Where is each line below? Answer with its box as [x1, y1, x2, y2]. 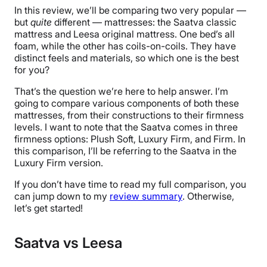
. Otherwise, [182, 190, 234, 203]
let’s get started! [14, 202, 83, 215]
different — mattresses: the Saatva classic [52, 16, 237, 29]
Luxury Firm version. [14, 157, 103, 169]
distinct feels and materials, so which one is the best [14, 52, 239, 64]
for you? [14, 64, 49, 76]
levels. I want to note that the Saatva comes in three [14, 121, 238, 133]
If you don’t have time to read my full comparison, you [14, 178, 246, 191]
